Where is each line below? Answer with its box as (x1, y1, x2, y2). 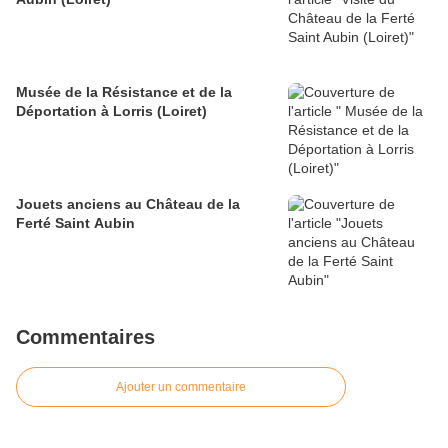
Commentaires (16, 326, 155, 349)
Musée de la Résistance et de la (16, 84, 232, 101)
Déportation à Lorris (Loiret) (16, 103, 207, 120)
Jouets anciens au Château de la (16, 196, 240, 213)
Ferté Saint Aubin (16, 215, 135, 232)
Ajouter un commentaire (116, 380, 246, 395)
